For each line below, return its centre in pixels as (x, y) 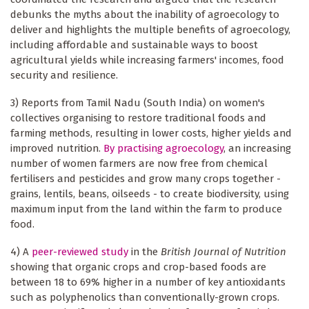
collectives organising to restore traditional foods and (138, 118)
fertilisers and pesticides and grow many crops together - (146, 179)
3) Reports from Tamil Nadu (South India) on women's (138, 103)
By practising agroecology (163, 149)
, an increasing (257, 149)
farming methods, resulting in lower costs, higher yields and (151, 133)
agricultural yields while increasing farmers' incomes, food (147, 60)
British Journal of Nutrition (223, 252)
